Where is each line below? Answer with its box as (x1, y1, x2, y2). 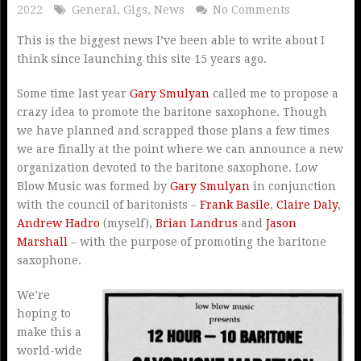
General (71, 2, 117, 16)
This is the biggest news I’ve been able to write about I (16, 33, 325, 47)
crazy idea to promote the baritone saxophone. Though (16, 105, 327, 118)
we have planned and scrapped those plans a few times (16, 123, 330, 137)
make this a (16, 325, 81, 338)
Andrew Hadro (16, 216, 100, 230)
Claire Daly (276, 197, 338, 211)
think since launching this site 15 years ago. (16, 52, 267, 65)
